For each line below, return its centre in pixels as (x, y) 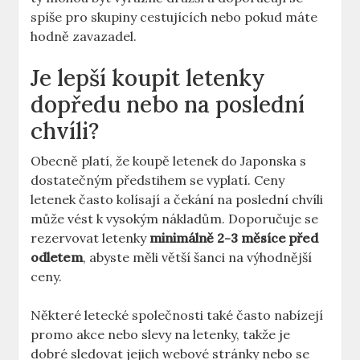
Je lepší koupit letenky (148, 78)
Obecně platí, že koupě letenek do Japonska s (169, 161)
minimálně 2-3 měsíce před (234, 238)
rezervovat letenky (90, 238)
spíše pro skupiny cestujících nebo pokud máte (174, 17)
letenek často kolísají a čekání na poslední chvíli (177, 200)
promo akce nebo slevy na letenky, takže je (161, 335)
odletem (57, 258)
